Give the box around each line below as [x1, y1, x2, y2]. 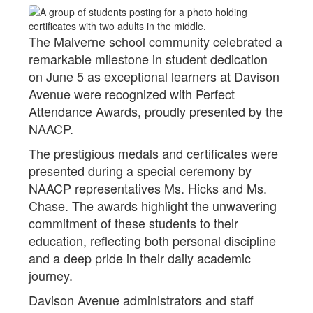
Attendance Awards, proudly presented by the [29, 102, 283, 120]
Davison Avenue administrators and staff [29, 291, 254, 309]
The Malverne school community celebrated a [29, 32, 282, 50]
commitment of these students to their [29, 214, 238, 232]
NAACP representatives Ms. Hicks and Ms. [29, 179, 267, 197]
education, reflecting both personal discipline [29, 231, 276, 249]
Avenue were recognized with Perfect [29, 85, 235, 103]
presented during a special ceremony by [29, 161, 252, 180]
